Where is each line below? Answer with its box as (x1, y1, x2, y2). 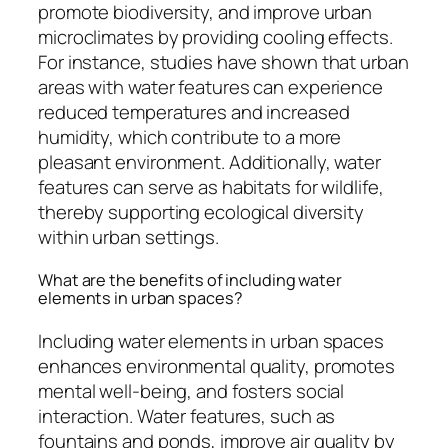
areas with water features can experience (38, 73, 383, 100)
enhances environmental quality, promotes (38, 352, 395, 379)
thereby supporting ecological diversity (38, 198, 365, 225)
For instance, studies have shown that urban (38, 48, 409, 75)
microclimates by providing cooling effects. (38, 23, 393, 50)
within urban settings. (38, 223, 219, 250)
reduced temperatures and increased (38, 98, 350, 125)
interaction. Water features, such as (38, 402, 336, 429)
